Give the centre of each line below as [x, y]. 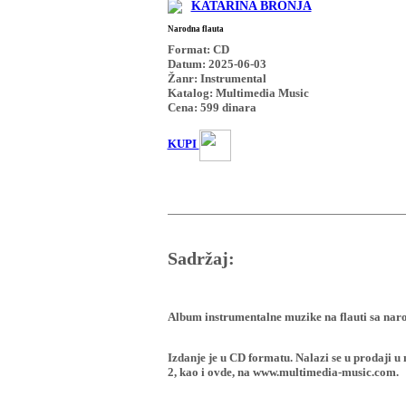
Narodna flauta [195, 29]
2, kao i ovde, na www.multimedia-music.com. [283, 372]
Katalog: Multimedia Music [238, 92]
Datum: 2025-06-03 [217, 63]
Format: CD [198, 49]
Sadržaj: [201, 259]
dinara [237, 107]
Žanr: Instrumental [217, 78]
